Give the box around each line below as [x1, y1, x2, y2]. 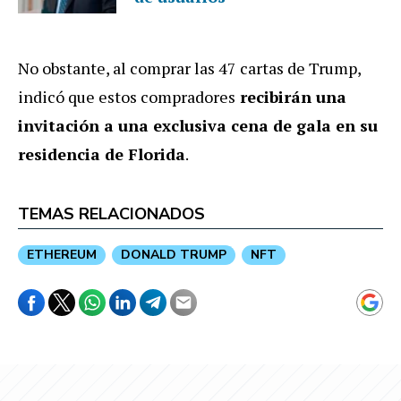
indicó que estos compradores [18, 85, 235, 107]
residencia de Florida [18, 142, 185, 165]
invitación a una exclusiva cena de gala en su [18, 114, 378, 136]
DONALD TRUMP [121, 245, 226, 263]
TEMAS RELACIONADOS [18, 202, 205, 225]
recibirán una [235, 85, 346, 107]
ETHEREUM [27, 245, 97, 263]
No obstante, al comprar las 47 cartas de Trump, [18, 56, 361, 79]
